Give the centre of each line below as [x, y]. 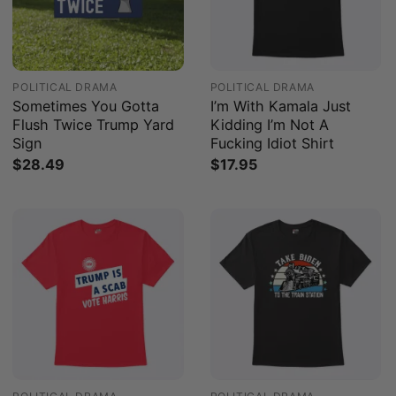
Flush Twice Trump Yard [94, 124]
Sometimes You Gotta [86, 106]
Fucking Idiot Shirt [272, 143]
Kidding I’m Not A [269, 124]
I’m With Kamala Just [280, 106]
